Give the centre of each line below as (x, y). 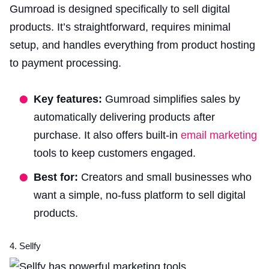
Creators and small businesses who (166, 177)
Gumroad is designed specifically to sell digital (120, 9)
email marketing (219, 135)
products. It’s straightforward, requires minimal (120, 27)
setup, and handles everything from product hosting (132, 45)
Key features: (69, 99)
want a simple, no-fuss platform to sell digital (140, 195)
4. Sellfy (25, 246)
